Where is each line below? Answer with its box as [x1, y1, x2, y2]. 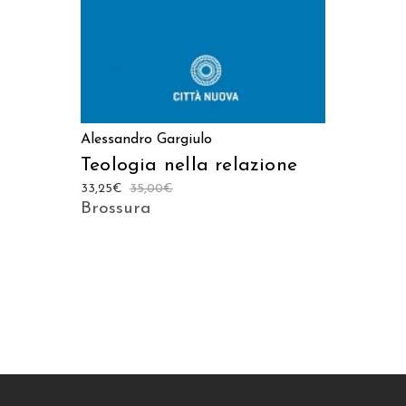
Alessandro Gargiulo [81, 131, 212, 147]
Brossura [81, 199, 150, 217]
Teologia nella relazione [81, 155, 298, 175]
